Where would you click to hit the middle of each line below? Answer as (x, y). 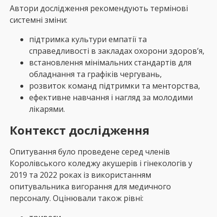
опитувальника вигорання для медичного (90, 187)
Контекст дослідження (80, 130)
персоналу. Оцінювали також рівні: (77, 198)
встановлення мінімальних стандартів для (110, 63)
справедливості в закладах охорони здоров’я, (117, 51)
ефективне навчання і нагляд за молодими (111, 98)
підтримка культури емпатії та (88, 39)
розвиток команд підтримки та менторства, (115, 86)
